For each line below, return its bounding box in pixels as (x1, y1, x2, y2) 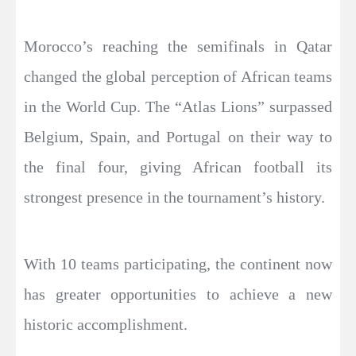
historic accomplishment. (24, 315, 188, 334)
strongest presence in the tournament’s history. (24, 188, 325, 207)
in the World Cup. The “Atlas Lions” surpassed (24, 98, 332, 116)
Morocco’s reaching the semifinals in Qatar (24, 37, 332, 56)
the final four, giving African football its (24, 158, 332, 176)
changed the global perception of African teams (24, 68, 332, 86)
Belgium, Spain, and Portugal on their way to (24, 128, 332, 146)
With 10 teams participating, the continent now (24, 255, 332, 273)
